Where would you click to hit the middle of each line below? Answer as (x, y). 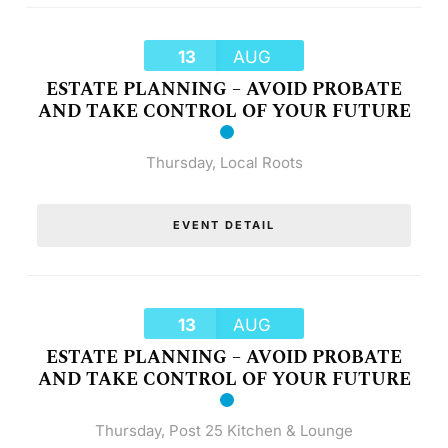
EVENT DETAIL (224, 224)
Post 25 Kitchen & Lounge (261, 430)
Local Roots (261, 162)
